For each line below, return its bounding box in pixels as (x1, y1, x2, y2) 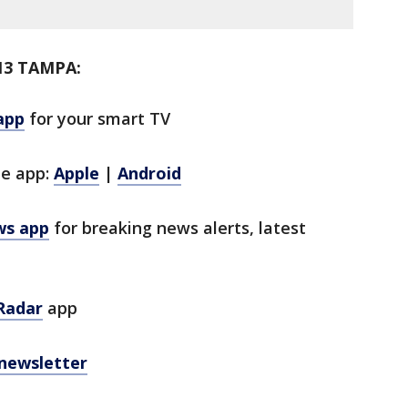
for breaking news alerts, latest (49, 217, 306, 240)
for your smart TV (25, 107, 170, 130)
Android (117, 162, 181, 185)
